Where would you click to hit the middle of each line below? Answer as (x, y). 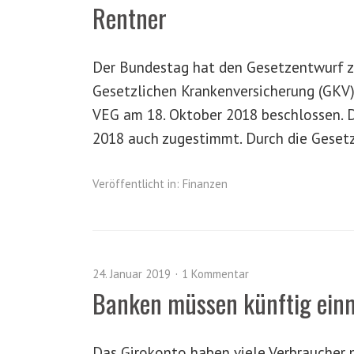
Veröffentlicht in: (136, 184)
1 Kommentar (215, 274)
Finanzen (205, 184)
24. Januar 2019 (132, 274)
